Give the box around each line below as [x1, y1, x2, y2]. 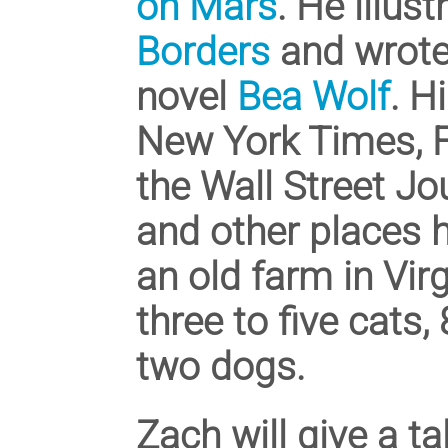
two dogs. [136, 343, 306, 389]
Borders [136, 28, 271, 74]
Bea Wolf [237, 73, 391, 119]
